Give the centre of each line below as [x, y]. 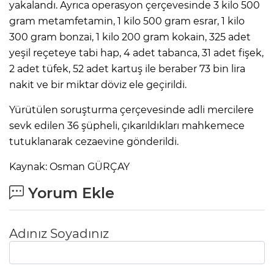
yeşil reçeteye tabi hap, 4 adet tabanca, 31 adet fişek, [136, 53]
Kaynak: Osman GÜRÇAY [69, 167]
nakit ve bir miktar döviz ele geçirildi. [98, 85]
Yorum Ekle [69, 193]
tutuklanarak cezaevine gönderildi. [94, 142]
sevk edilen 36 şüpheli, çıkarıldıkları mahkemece [127, 126]
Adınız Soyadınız [59, 234]
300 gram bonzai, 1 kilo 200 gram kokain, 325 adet [130, 37]
